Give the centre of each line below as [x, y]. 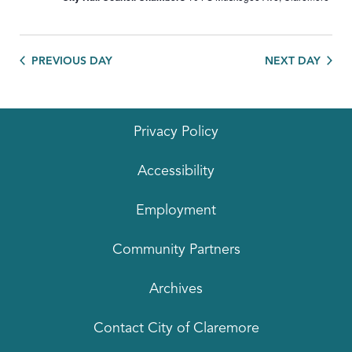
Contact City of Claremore [176, 329]
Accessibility [176, 172]
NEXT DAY [293, 61]
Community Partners [176, 250]
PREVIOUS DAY [72, 61]
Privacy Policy [176, 132]
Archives [176, 290]
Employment [176, 211]
